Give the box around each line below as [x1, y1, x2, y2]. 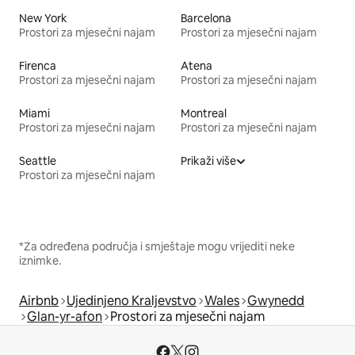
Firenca [19, 59, 56, 74]
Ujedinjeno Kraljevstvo [67, 292, 197, 310]
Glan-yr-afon [27, 308, 102, 326]
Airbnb [19, 292, 59, 310]
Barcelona [181, 11, 231, 26]
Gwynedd [247, 292, 304, 310]
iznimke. [19, 254, 61, 269]
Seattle [19, 154, 56, 169]
